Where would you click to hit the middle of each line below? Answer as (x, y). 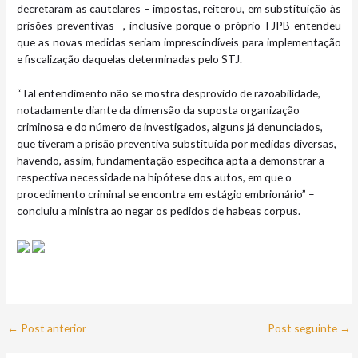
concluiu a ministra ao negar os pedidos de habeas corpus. (159, 210)
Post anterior (53, 328)
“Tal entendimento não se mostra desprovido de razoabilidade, (169, 93)
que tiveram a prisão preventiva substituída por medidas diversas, (177, 143)
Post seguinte (303, 328)
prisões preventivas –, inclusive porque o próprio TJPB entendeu (179, 25)
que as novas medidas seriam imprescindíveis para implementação (179, 42)
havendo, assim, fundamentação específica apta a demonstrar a (171, 160)
